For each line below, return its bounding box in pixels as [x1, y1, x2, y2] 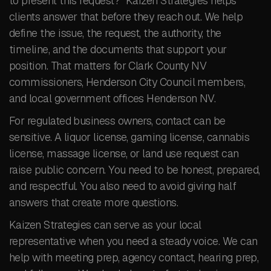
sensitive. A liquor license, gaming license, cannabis [9, 130, 250, 144]
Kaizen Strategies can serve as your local [9, 218, 201, 232]
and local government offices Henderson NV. [9, 91, 216, 105]
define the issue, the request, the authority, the [9, 26, 221, 40]
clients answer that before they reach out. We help [9, 10, 243, 24]
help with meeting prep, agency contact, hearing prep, [9, 250, 259, 264]
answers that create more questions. [9, 195, 178, 209]
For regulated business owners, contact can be [9, 114, 226, 128]
